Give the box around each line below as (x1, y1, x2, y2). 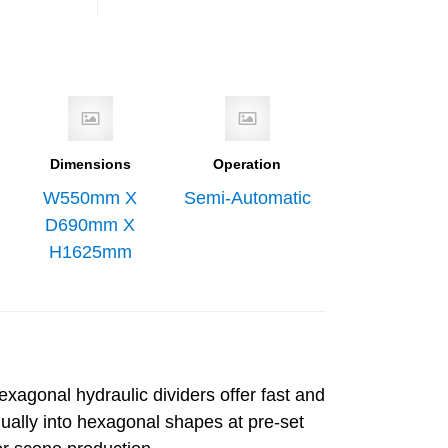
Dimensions (49, 156, 131, 172)
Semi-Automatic (183, 188, 311, 208)
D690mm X (45, 215, 136, 235)
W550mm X (43, 188, 138, 208)
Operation (213, 156, 282, 172)
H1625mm (48, 242, 132, 262)
